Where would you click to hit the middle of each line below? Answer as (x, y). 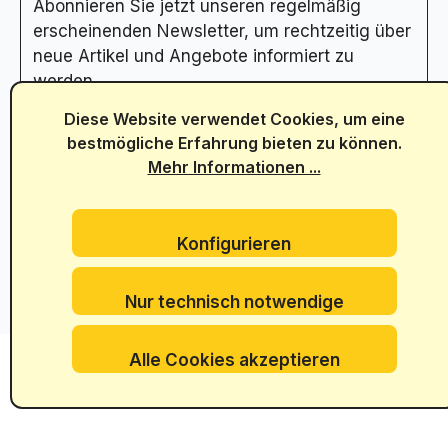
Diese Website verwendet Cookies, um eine (234, 119)
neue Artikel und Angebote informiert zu (193, 56)
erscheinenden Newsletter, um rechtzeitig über (222, 31)
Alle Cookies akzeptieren (234, 360)
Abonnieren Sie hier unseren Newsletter (200, 114)
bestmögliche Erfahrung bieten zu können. (234, 143)
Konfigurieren (234, 244)
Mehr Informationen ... (234, 167)
